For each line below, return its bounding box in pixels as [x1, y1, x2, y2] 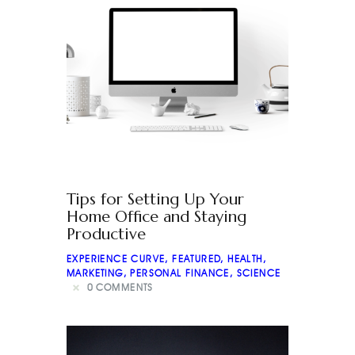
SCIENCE [236, 266, 281, 279]
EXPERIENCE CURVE [67, 252, 166, 265]
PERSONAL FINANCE [130, 266, 230, 279]
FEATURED [172, 252, 221, 265]
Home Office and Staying [67, 206, 246, 227]
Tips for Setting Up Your [67, 189, 244, 209]
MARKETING [67, 266, 124, 279]
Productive [67, 223, 146, 244]
